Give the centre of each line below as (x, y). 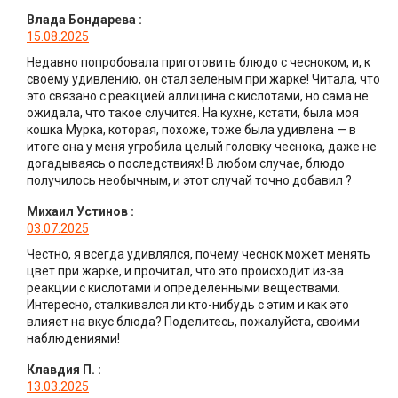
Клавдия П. (61, 370)
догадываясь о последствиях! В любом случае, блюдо (186, 164)
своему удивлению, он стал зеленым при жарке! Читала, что (203, 80)
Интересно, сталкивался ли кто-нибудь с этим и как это (188, 305)
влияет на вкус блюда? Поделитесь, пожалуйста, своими (193, 322)
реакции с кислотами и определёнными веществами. (183, 288)
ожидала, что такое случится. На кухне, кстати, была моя (193, 113)
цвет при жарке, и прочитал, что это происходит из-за (185, 271)
